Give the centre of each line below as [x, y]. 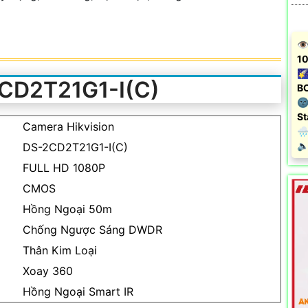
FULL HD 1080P [64, 168]
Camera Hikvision [68, 127]
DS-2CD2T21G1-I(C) [75, 147]
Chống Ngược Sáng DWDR [92, 230]
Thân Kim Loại [60, 251]
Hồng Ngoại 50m [67, 209]
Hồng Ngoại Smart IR [78, 292]
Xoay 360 [48, 271]
